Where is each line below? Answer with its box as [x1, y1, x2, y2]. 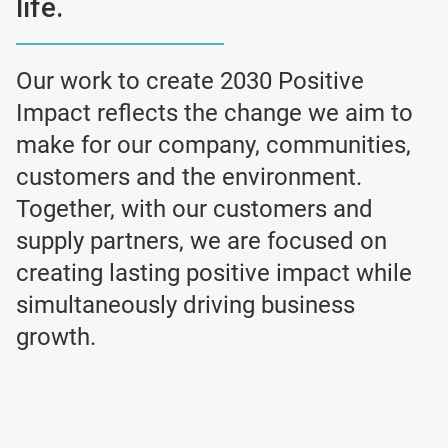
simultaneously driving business [16, 291, 355, 320]
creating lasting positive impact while [16, 259, 412, 288]
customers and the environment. [16, 163, 362, 192]
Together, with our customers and [16, 195, 373, 224]
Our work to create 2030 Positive [16, 67, 364, 96]
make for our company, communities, [16, 131, 411, 160]
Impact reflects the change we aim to [16, 99, 413, 128]
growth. [16, 323, 96, 352]
